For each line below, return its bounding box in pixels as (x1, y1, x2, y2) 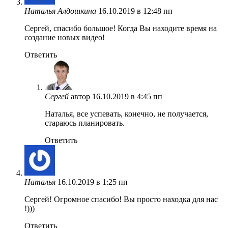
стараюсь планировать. (45, 118, 125, 127)
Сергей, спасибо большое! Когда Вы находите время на (24, 23, 217, 33)
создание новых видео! (24, 33, 105, 42)
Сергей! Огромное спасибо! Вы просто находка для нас (24, 194, 218, 204)
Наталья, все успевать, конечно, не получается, (45, 109, 208, 118)
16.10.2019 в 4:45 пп (92, 92, 162, 101)
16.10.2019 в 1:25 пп (58, 177, 128, 186)
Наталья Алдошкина (24, 6, 96, 15)
